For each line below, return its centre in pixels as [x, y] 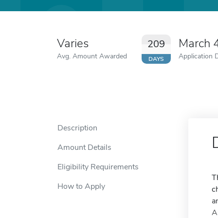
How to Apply [81, 186]
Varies [73, 43]
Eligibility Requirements [98, 167]
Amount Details [84, 147]
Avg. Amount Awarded [92, 56]
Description [77, 128]
